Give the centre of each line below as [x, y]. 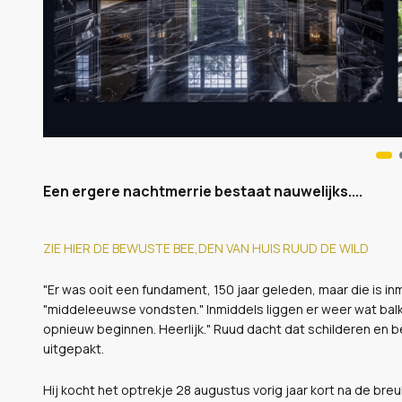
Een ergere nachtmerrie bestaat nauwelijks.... [203, 191]
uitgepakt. [74, 348]
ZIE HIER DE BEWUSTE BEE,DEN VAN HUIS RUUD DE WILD [206, 248]
